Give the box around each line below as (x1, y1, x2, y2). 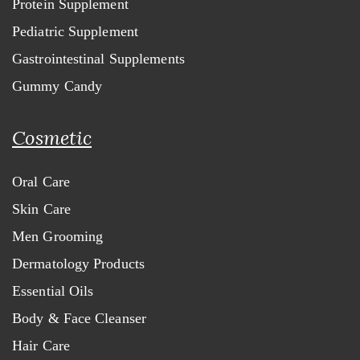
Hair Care (12, 337, 70, 354)
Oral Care (12, 174, 70, 190)
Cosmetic (12, 125, 92, 150)
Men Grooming (12, 228, 104, 244)
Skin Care (12, 201, 71, 217)
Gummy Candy (12, 78, 103, 94)
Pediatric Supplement (12, 23, 138, 39)
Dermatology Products (12, 256, 145, 272)
